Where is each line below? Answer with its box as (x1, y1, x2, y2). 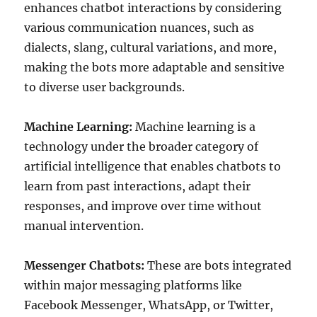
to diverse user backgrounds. (24, 80, 185, 94)
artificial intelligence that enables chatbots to (24, 159, 282, 173)
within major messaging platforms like (24, 278, 243, 292)
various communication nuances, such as (24, 21, 255, 35)
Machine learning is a (132, 120, 256, 134)
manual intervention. (24, 219, 144, 233)
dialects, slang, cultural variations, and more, (24, 40, 277, 54)
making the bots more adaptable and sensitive (24, 60, 285, 74)
